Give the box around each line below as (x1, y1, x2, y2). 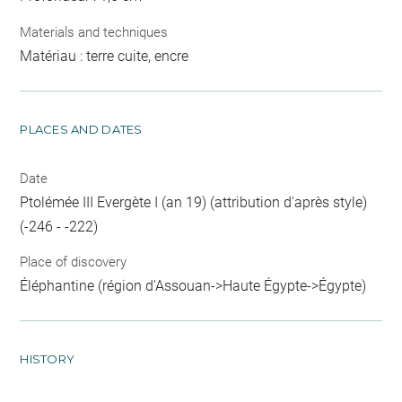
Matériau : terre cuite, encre (20, 47, 189, 65)
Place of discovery (20, 254, 127, 271)
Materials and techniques (20, 23, 169, 40)
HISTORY (20, 352, 75, 367)
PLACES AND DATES (20, 121, 143, 136)
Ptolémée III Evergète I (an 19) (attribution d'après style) (20, 193, 368, 211)
